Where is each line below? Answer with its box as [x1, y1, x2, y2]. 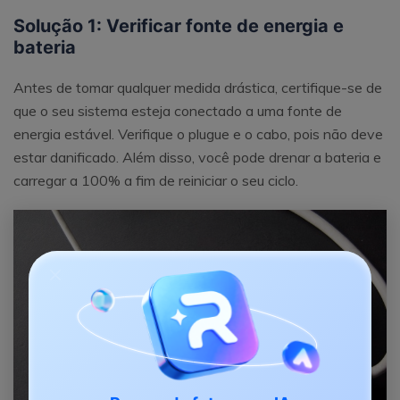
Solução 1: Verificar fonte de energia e [13, 15, 344, 37]
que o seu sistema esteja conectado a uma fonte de [13, 102, 342, 121]
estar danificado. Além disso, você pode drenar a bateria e [13, 148, 381, 167]
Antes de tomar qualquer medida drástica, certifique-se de [13, 79, 382, 97]
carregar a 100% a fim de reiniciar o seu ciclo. [13, 171, 298, 190]
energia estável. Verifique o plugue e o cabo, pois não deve [13, 125, 383, 144]
